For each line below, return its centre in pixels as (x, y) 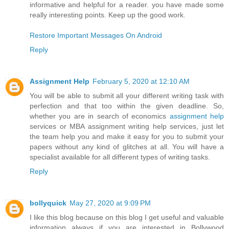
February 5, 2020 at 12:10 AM (141, 82)
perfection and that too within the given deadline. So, (127, 106)
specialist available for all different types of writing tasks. (120, 157)
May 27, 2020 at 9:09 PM (110, 203)
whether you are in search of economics (100, 116)
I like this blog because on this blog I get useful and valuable (127, 217)
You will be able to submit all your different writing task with (127, 96)
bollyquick (48, 203)
